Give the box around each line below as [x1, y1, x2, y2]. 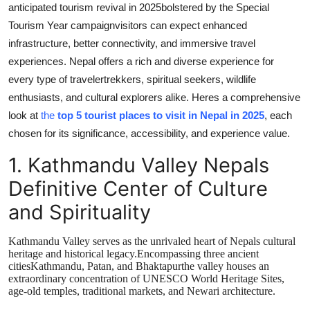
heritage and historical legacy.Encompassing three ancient [8, 248, 259, 260]
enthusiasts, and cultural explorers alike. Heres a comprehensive [8, 91, 300, 104]
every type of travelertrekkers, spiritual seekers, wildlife [8, 73, 256, 86]
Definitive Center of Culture [8, 176, 268, 201]
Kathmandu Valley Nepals [28, 153, 269, 178]
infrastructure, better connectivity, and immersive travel [8, 37, 255, 50]
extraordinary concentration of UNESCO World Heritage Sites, [8, 273, 284, 285]
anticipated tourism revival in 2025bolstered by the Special [8, 1, 269, 14]
